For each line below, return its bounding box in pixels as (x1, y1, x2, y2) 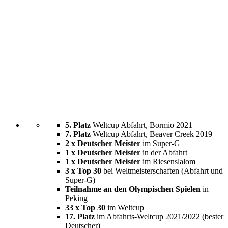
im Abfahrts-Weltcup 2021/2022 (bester (95, 212, 223, 221)
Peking (65, 194, 88, 203)
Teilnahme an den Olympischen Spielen (65, 185, 201, 193)
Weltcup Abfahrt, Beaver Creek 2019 (91, 130, 212, 138)
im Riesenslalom (140, 157, 195, 166)
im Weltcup (107, 203, 144, 212)
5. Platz (65, 121, 91, 129)
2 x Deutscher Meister (65, 139, 140, 148)
